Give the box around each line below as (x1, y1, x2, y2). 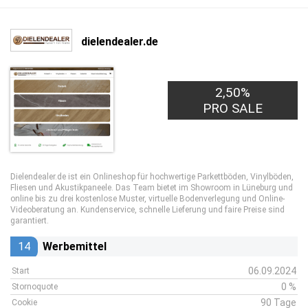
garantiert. (10, 216, 49, 225)
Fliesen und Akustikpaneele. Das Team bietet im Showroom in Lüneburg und (10, 183, 293, 192)
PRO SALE (203, 100, 263, 116)
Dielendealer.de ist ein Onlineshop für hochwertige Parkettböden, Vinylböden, (10, 172, 294, 181)
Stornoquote (12, 282, 58, 291)
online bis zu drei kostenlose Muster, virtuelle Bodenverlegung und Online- (10, 194, 285, 203)
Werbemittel (43, 240, 107, 253)
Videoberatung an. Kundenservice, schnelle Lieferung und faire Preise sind (10, 205, 285, 214)
